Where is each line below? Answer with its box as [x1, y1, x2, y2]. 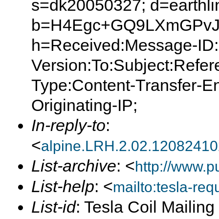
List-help [31, 177, 94, 196]
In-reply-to [31, 116, 106, 134]
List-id [31, 197, 76, 216]
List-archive [31, 156, 116, 175]
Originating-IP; [31, 96, 137, 114]
